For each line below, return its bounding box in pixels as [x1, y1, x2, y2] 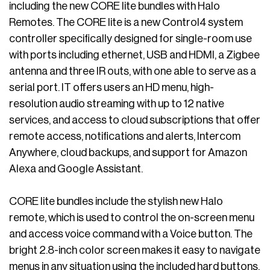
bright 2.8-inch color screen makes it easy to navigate [9, 245, 260, 256]
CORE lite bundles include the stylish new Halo [9, 196, 223, 207]
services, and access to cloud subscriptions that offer [9, 115, 260, 126]
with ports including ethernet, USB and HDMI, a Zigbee [9, 49, 260, 61]
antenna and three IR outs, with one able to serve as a [9, 66, 256, 77]
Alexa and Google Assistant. [9, 163, 143, 175]
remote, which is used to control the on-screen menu [9, 212, 254, 224]
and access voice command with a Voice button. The [9, 228, 253, 240]
